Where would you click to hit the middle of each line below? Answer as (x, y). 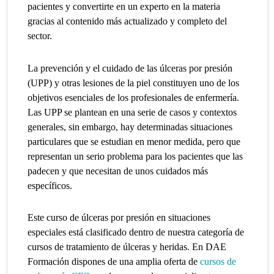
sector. (40, 35)
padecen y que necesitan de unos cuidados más (118, 171)
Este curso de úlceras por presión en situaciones (119, 218)
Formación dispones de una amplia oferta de (114, 262)
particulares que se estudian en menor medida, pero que (134, 141)
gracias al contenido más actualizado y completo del (128, 21)
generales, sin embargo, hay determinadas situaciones (130, 127)
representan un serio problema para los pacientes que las (135, 156)
